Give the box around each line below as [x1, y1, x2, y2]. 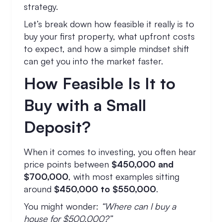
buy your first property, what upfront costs [24, 31, 195, 42]
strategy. [24, 1, 58, 12]
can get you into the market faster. [24, 55, 163, 66]
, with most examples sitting [68, 171, 179, 182]
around [24, 183, 54, 194]
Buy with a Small [24, 95, 146, 115]
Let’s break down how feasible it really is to [24, 18, 194, 29]
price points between [24, 159, 111, 169]
